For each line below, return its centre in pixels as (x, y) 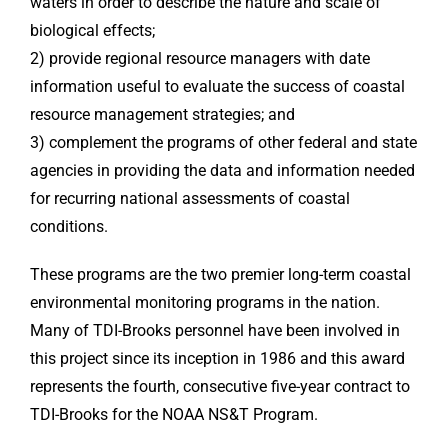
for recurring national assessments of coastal (190, 198)
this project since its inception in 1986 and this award (217, 358)
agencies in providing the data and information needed (222, 170)
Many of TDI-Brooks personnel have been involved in (215, 330)
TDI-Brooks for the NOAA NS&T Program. (174, 414)
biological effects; (92, 30)
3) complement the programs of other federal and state (223, 142)
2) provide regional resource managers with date (200, 58)
